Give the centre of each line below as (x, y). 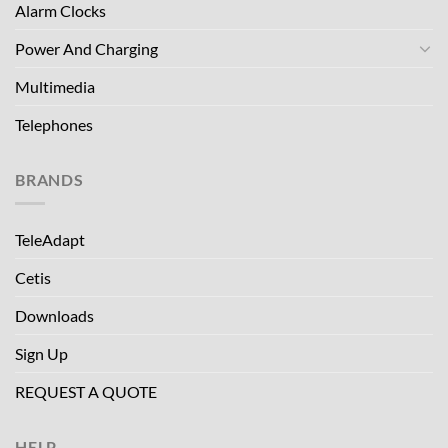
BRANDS (49, 179)
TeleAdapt (50, 240)
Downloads (54, 316)
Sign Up (41, 354)
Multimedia (55, 86)
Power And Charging (86, 48)
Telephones (54, 124)
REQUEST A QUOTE (86, 392)
